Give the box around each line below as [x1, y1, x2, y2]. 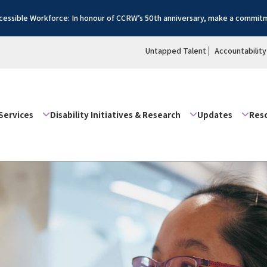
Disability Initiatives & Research [50, 108, 181, 120]
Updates [197, 108, 232, 120]
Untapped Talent [145, 45, 206, 56]
